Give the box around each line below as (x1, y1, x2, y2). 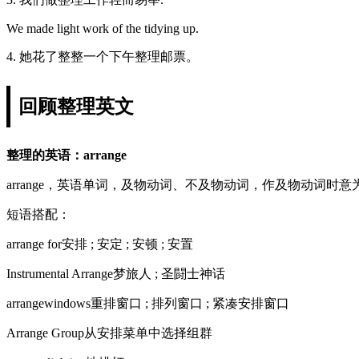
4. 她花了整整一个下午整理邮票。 (6, 49, 199, 63)
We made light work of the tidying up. (6, 21, 199, 35)
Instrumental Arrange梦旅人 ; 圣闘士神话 (6, 266, 225, 280)
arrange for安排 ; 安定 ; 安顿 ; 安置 (6, 236, 193, 251)
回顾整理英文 (18, 95, 134, 117)
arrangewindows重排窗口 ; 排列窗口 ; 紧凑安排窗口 (6, 296, 289, 310)
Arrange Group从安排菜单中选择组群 (6, 325, 212, 340)
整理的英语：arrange (6, 147, 127, 162)
